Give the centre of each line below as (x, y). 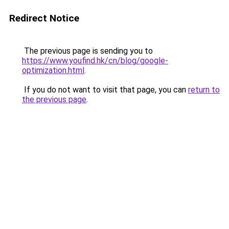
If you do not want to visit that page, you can (105, 90)
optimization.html (53, 70)
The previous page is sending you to (87, 51)
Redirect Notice (44, 18)
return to (204, 90)
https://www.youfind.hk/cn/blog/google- (95, 61)
